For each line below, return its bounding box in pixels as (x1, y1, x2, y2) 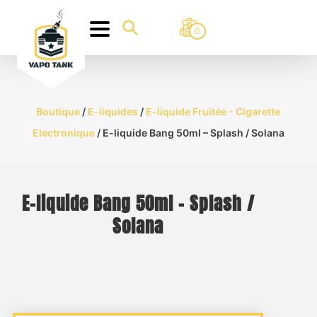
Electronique (32, 127, 95, 139)
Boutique (36, 105, 81, 117)
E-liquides (88, 105, 139, 117)
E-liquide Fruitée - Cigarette (146, 105, 281, 117)
